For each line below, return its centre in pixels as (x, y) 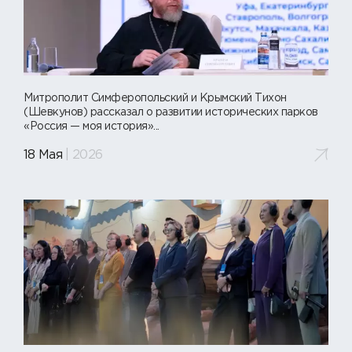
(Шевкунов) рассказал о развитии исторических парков (171, 113)
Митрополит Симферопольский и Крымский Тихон (155, 99)
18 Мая (43, 155)
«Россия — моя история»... (92, 127)
